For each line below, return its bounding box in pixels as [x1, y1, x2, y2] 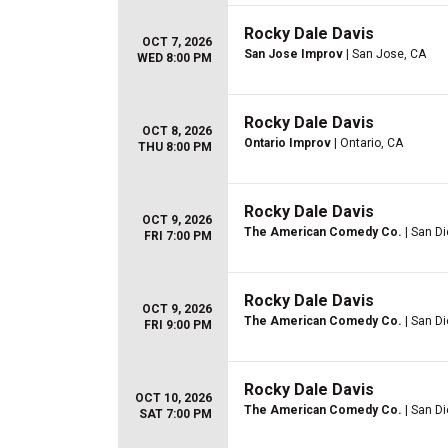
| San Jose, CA [343, 47, 426, 61]
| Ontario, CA [331, 136, 403, 150]
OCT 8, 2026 [142, 124, 212, 138]
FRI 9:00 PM [144, 318, 212, 332]
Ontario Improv [244, 136, 331, 150]
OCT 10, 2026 [135, 391, 212, 405]
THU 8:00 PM [138, 140, 212, 154]
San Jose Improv [244, 47, 343, 61]
